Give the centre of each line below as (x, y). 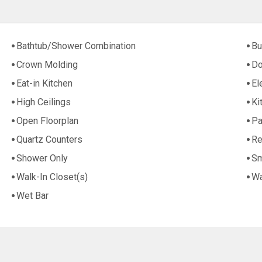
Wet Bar (33, 196)
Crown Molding (47, 65)
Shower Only (42, 158)
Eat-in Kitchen (45, 84)
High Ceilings (44, 102)
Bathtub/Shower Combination (76, 46)
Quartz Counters (50, 140)
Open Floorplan (48, 121)
